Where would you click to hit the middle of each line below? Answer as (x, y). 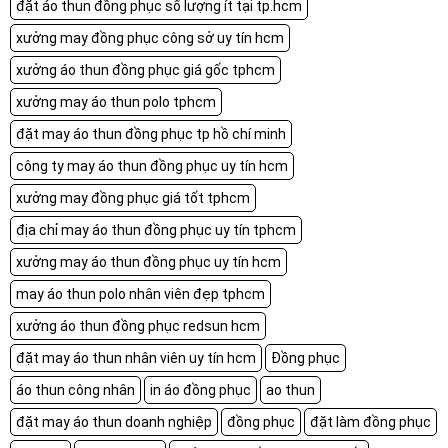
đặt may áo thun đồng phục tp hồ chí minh (151, 133)
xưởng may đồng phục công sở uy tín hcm (150, 37)
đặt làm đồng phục (370, 421)
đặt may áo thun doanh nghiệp (114, 421)
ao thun (290, 389)
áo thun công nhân (75, 389)
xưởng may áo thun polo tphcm (116, 101)
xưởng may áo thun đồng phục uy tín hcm (148, 261)
